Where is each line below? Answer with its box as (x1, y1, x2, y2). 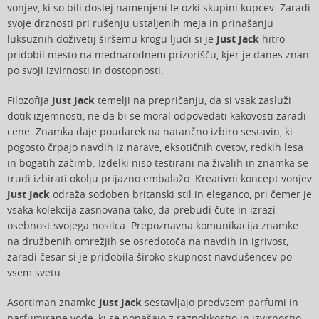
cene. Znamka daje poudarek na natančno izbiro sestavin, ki (7, 125, 293, 138)
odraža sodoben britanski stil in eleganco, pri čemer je (50, 188, 312, 201)
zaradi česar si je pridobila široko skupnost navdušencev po (7, 251, 292, 263)
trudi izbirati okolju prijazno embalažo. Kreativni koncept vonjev (7, 172, 312, 185)
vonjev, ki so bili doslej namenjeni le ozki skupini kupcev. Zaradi (7, 1, 310, 14)
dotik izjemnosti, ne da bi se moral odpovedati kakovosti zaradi (7, 110, 306, 122)
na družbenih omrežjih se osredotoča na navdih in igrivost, (7, 235, 288, 248)
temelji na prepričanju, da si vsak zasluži (95, 94, 291, 107)
